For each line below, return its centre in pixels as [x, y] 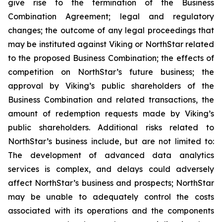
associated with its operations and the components [111, 211]
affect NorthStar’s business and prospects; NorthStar [111, 183]
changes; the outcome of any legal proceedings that [111, 30]
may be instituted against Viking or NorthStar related [111, 44]
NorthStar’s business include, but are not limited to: [111, 141]
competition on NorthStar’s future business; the [111, 72]
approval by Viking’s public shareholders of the [111, 86]
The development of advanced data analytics [111, 155]
